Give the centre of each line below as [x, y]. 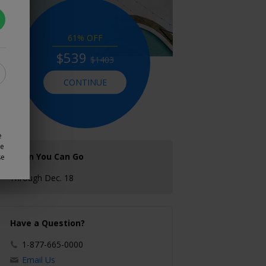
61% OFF [85, 37]
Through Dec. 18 [41, 178]
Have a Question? [47, 223]
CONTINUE [85, 82]
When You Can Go [46, 156]
